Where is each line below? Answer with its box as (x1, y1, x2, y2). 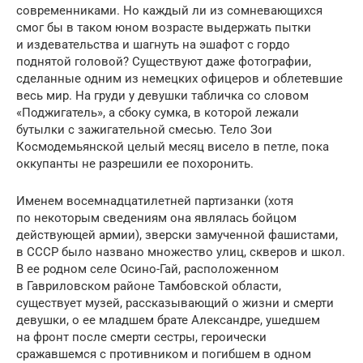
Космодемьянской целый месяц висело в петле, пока (16, 139, 329, 154)
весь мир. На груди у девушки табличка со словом (16, 88, 309, 103)
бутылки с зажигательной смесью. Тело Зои (16, 122, 272, 137)
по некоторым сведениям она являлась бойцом (16, 210, 297, 225)
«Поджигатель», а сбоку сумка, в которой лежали (16, 105, 299, 120)
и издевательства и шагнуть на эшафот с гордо (16, 36, 290, 52)
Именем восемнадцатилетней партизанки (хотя (16, 193, 293, 208)
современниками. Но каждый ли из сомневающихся (16, 2, 322, 18)
